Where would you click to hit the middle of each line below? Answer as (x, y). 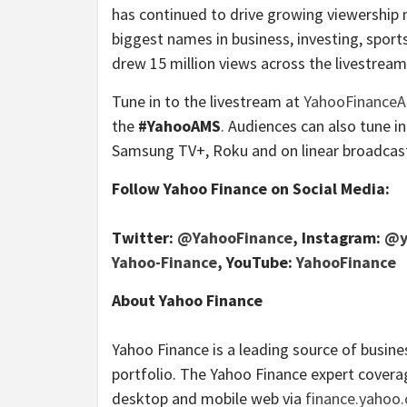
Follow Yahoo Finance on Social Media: (251, 188)
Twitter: (144, 237)
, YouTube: (257, 262)
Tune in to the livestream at (208, 101)
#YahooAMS (179, 125)
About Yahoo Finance (187, 300)
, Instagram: (338, 237)
